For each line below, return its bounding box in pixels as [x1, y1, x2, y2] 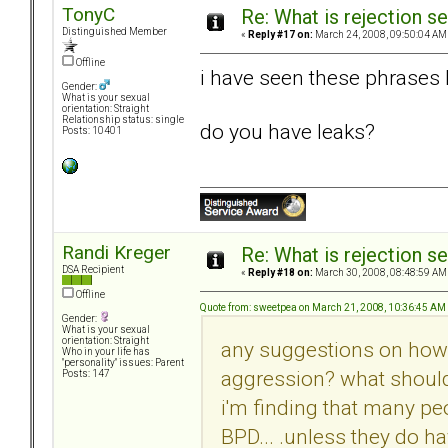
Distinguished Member [62, 26, 167, 38]
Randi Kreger [62, 241, 171, 265]
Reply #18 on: [248, 267, 313, 279]
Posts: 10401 [62, 125, 122, 137]
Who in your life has [62, 346, 150, 358]
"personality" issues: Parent [62, 357, 184, 369]
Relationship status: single [62, 114, 184, 126]
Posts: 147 [62, 368, 110, 380]
